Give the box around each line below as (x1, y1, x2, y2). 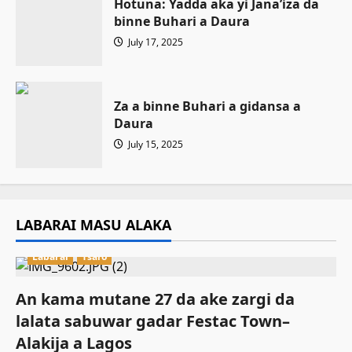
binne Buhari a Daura (114, 13, 250, 30)
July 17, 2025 (126, 35, 183, 49)
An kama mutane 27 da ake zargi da (16, 288, 295, 310)
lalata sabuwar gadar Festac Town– (16, 310, 290, 332)
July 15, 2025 (126, 137, 183, 151)
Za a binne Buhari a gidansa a (114, 97, 301, 115)
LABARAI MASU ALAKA (16, 215, 171, 234)
